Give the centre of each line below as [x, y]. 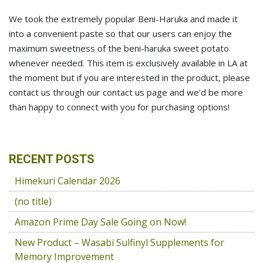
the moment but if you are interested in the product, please [129, 77]
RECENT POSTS [52, 159]
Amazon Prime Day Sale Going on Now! [100, 222]
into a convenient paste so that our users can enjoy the [120, 33]
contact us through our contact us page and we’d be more [126, 92]
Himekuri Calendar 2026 [68, 181]
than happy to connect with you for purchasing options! [119, 107]
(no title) [33, 201]
